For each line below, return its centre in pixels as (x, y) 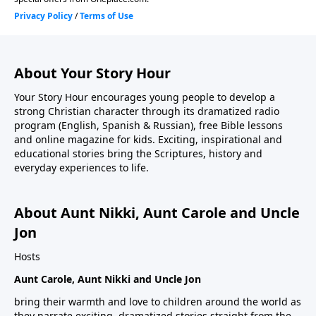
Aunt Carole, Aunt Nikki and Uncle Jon (108, 279)
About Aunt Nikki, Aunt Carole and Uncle (157, 212)
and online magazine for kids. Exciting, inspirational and (148, 139)
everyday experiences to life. (81, 167)
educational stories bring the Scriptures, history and (138, 153)
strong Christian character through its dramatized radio (147, 111)
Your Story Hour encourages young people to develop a (145, 97)
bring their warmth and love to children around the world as (158, 301)
